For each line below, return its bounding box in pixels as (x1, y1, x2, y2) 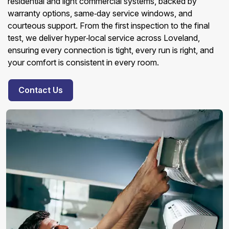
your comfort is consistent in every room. (8, 57, 159, 67)
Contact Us (18, 85, 63, 95)
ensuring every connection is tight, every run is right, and (8, 45, 214, 55)
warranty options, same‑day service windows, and (8, 8, 192, 18)
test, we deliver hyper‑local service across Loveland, (8, 33, 200, 43)
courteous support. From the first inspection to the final (8, 20, 210, 31)
